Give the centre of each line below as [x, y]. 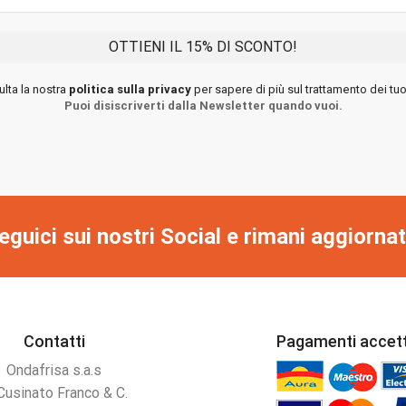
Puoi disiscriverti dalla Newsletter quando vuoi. [203, 105]
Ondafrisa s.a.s [54, 371]
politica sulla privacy [130, 89]
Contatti [54, 341]
